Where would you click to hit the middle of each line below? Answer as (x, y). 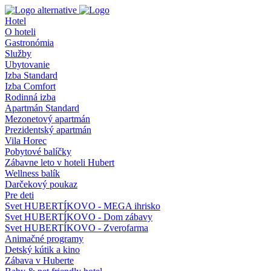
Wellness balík (32, 173)
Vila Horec (26, 141)
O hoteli (20, 32)
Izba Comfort (30, 86)
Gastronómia (29, 43)
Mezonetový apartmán (47, 119)
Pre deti (19, 195)
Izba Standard (31, 75)
